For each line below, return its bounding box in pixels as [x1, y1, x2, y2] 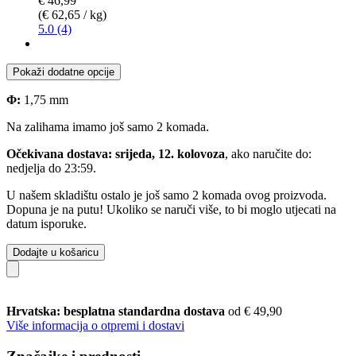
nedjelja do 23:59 [6, 161, 93, 175]
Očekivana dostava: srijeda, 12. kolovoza [6, 146, 225, 161]
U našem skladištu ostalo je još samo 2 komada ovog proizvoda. [6, 188, 327, 202]
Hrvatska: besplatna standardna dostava [6, 304, 228, 318]
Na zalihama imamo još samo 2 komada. [6, 119, 209, 133]
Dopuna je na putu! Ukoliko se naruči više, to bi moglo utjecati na [6, 202, 336, 216]
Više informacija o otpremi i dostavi [6, 318, 184, 332]
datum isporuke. [6, 216, 87, 230]
